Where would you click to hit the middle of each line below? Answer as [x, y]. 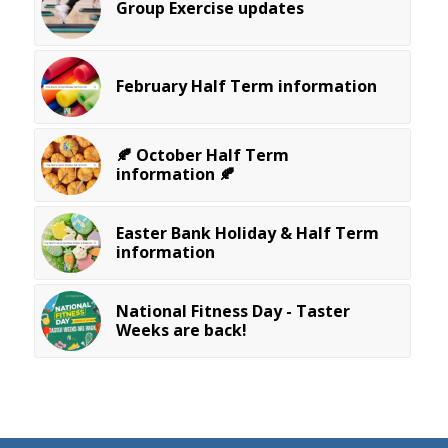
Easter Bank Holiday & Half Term [247, 233]
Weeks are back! [181, 330]
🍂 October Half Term [202, 155]
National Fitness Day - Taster [232, 311]
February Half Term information [246, 86]
